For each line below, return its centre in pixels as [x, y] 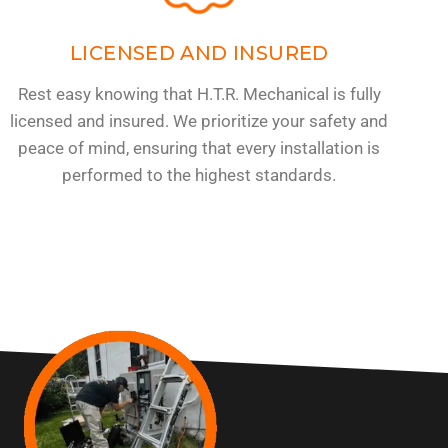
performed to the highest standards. [199, 174]
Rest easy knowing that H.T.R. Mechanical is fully [199, 93]
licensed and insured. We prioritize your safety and [199, 120]
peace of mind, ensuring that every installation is [199, 147]
